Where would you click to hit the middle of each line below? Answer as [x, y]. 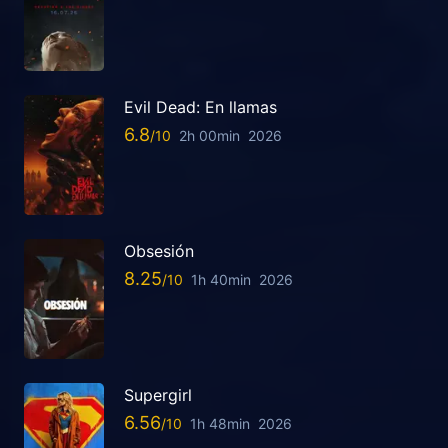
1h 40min [221, 280]
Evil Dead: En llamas [200, 107]
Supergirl [158, 395]
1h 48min [220, 424]
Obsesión [159, 251]
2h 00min [209, 136]
